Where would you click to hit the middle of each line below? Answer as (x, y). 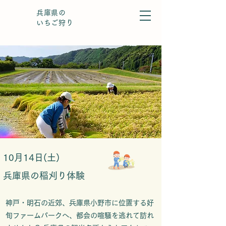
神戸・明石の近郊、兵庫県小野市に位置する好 (80, 203)
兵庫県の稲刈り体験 (44, 176)
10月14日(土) (31, 157)
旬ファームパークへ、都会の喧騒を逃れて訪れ (80, 215)
